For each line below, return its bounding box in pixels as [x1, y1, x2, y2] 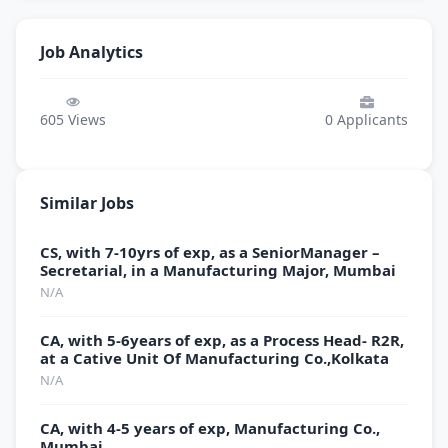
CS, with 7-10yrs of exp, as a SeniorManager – [40, 242, 380, 262]
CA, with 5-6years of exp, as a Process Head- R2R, [40, 330, 404, 350]
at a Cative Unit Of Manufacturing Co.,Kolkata [40, 348, 389, 368]
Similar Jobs [40, 192, 134, 214]
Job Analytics [40, 41, 143, 63]
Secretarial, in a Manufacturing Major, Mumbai [40, 260, 396, 280]
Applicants [333, 110, 408, 129]
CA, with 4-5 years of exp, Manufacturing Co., [40, 418, 380, 438]
